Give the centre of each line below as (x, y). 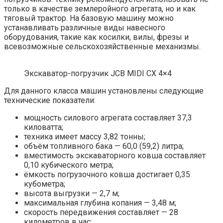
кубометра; (45, 184)
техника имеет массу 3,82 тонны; (85, 137)
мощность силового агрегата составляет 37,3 (108, 118)
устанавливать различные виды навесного (85, 28)
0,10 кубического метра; (69, 165)
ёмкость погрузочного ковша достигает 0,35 (107, 175)
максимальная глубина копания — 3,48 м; (100, 203)
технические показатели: (50, 101)
